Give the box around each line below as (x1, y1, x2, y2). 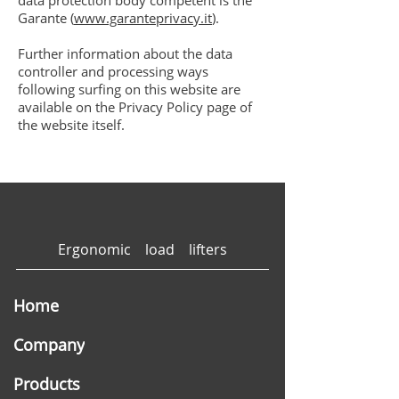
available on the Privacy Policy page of (18, 98, 252, 116)
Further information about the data (18, 45, 232, 62)
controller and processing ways (18, 62, 208, 80)
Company (13, 334, 85, 355)
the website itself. (18, 116, 125, 134)
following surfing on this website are (18, 80, 240, 98)
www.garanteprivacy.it (74, 9, 212, 27)
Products (13, 373, 80, 395)
